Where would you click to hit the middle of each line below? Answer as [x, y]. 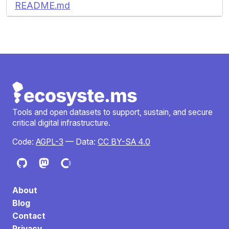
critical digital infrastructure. [61, 123]
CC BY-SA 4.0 [124, 142]
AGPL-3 [50, 142]
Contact [29, 216]
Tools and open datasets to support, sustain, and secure [112, 112]
